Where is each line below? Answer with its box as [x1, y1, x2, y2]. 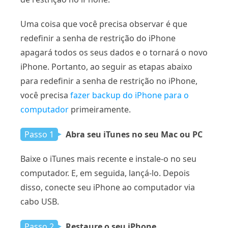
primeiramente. [69, 104, 131, 116]
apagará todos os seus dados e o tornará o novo [20, 47, 208, 59]
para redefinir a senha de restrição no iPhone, [20, 75, 197, 87]
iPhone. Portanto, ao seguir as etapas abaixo [20, 61, 192, 73]
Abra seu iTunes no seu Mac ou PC [66, 129, 203, 140]
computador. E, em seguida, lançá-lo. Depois [20, 167, 190, 179]
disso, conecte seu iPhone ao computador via [20, 182, 195, 193]
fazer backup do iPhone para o [70, 90, 189, 101]
